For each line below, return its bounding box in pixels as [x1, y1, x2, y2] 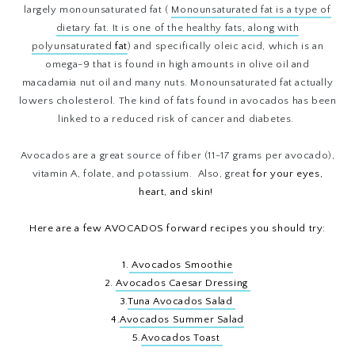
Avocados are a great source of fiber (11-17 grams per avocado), [20, 150, 335, 162]
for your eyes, [252, 168, 323, 180]
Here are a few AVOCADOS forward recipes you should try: [29, 223, 326, 235]
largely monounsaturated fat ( [24, 4, 172, 16]
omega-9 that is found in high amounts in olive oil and [45, 59, 310, 71]
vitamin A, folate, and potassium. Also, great [32, 168, 253, 180]
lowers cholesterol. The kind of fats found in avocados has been [18, 95, 337, 107]
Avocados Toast [141, 332, 223, 344]
